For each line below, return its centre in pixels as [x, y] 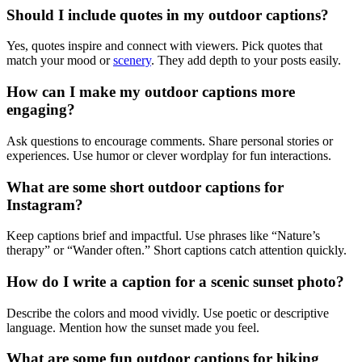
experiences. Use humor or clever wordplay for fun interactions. [169, 155]
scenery [132, 61]
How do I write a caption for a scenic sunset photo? [175, 281]
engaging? [41, 110]
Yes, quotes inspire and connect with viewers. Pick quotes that [164, 46]
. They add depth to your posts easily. [246, 61]
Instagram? [45, 204]
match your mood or [60, 61]
